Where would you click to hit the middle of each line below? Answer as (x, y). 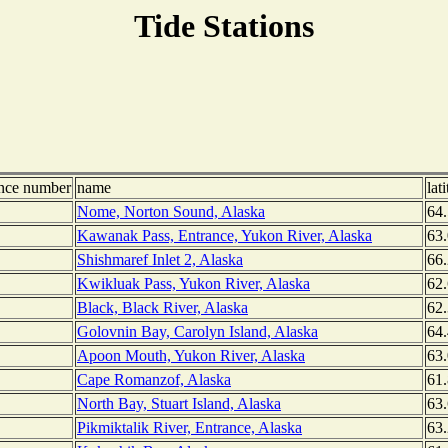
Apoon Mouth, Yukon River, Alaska (191, 356)
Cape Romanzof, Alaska (154, 380)
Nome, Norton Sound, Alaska (171, 212)
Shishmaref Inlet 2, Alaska (160, 260)
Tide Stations (224, 26)
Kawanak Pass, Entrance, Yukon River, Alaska (224, 236)
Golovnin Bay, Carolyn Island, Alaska (197, 332)
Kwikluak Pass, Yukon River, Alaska (193, 284)
